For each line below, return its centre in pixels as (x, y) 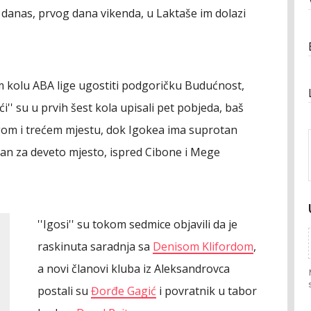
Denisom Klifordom (203, 246)
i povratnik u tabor (207, 291)
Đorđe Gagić (124, 291)
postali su (64, 291)
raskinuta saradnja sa (95, 246)
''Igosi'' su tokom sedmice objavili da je (137, 224)
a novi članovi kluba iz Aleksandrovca (134, 269)
